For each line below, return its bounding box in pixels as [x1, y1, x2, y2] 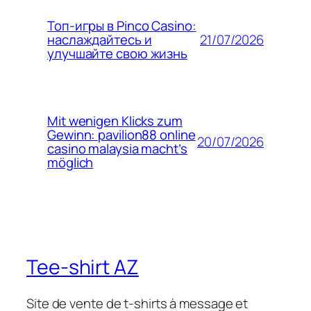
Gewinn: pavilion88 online [47, 126, 196, 144]
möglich [47, 153, 94, 172]
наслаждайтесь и [47, 31, 152, 49]
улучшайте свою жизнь [47, 44, 187, 63]
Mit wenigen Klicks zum [47, 112, 183, 131]
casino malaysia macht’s [47, 140, 187, 158]
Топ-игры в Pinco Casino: [47, 17, 196, 35]
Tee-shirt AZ [26, 253, 139, 281]
